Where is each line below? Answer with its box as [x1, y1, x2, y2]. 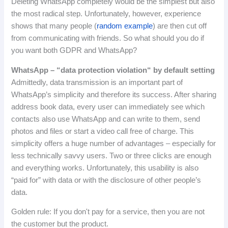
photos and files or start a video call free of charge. [11, 127, 180, 135]
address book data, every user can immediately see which [11, 102, 205, 111]
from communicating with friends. [11, 34, 124, 43]
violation [117, 66, 148, 74]
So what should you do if [123, 34, 205, 43]
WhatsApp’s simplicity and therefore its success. [11, 90, 175, 99]
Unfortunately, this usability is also [87, 163, 199, 172]
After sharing [174, 90, 217, 99]
